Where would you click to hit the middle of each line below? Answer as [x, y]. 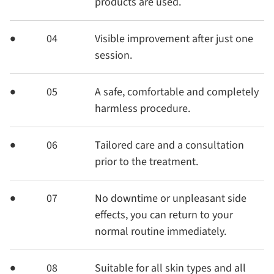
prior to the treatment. [146, 161]
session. [113, 55]
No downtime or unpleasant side [170, 198]
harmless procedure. [142, 108]
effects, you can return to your [164, 215]
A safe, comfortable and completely [176, 92]
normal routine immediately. [160, 231]
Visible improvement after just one [174, 39]
